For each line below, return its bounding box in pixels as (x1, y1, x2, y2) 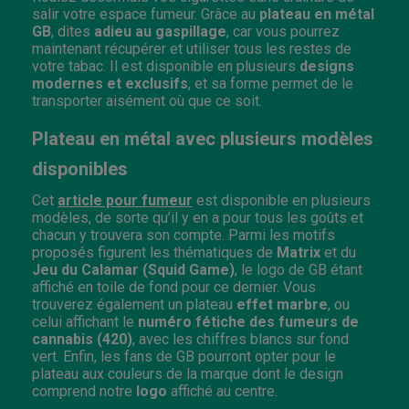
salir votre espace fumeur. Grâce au (32, 5, 259, 23)
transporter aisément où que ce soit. (32, 91, 262, 110)
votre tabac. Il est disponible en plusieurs (32, 57, 299, 75)
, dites (51, 22, 94, 40)
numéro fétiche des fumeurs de (138, 312, 359, 330)
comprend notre (32, 382, 136, 400)
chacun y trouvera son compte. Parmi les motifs (32, 225, 335, 244)
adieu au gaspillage (94, 22, 226, 40)
